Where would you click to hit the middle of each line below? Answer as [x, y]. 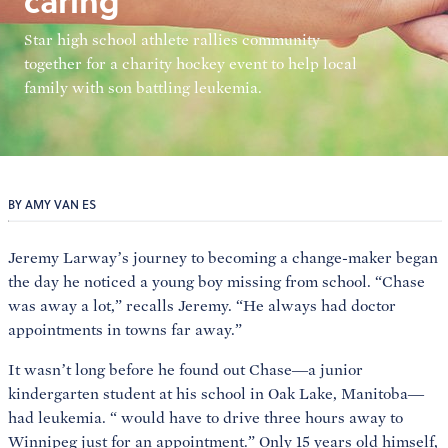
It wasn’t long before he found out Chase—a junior [185, 369]
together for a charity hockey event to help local [190, 63]
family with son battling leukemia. [143, 87]
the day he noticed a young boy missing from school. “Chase [216, 281]
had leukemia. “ [62, 417]
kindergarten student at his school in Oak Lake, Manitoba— [216, 393]
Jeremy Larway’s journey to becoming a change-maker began [223, 257]
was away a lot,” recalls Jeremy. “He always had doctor [202, 305]
